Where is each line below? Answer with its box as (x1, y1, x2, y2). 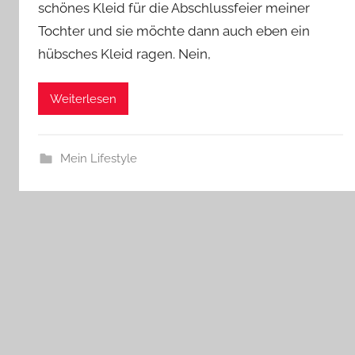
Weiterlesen (50, 91, 116, 106)
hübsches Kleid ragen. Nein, (38, 46, 211, 62)
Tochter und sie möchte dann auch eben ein (38, 23, 310, 39)
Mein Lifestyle (59, 151, 137, 166)
